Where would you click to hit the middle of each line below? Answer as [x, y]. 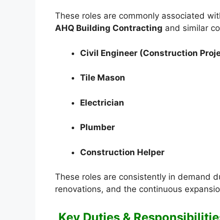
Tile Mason [103, 78]
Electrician [102, 102]
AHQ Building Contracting [109, 28]
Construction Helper [122, 152]
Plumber [97, 127]
